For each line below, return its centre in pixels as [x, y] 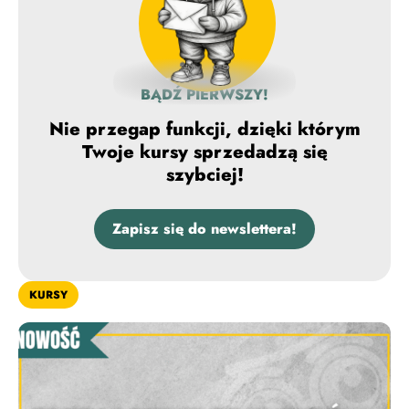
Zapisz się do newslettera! [204, 228]
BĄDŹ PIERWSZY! [204, 94]
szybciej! [204, 174]
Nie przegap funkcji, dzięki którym [204, 129]
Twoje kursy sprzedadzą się [204, 152]
